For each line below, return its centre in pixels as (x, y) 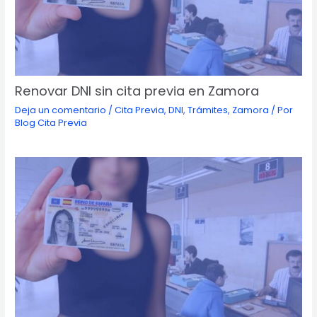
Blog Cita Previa (51, 123)
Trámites (208, 110)
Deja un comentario (61, 110)
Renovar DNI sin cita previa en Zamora (137, 91)
